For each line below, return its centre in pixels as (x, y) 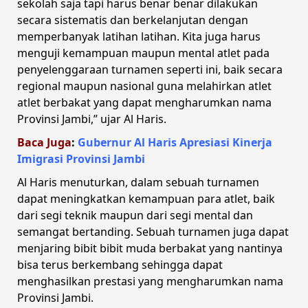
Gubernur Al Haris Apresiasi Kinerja (175, 142)
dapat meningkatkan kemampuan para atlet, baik (146, 198)
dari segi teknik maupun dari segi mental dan (135, 215)
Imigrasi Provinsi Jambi (81, 158)
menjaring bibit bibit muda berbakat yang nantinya (150, 248)
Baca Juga (44, 142)
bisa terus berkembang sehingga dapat (120, 264)
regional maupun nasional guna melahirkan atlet (144, 86)
